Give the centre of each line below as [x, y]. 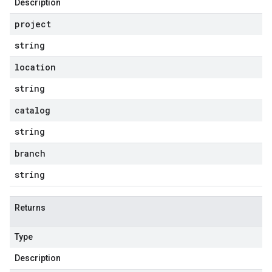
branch [30, 153]
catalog [32, 110]
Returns [30, 208]
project [33, 24]
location [35, 67]
